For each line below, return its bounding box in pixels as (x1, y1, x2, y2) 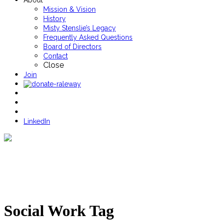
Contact (43, 52, 68, 60)
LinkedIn (24, 117, 50, 125)
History (43, 15, 66, 23)
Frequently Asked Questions (43, 33, 133, 41)
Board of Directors (43, 43, 102, 51)
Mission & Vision (43, 5, 96, 13)
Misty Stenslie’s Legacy (43, 24, 116, 32)
